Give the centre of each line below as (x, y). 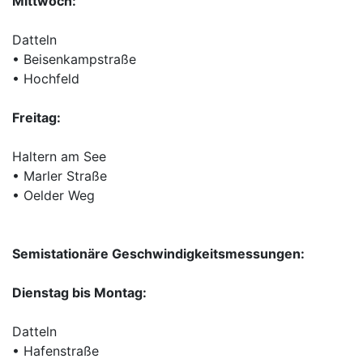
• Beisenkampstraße (74, 59)
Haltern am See (59, 156)
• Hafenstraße (56, 351)
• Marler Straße (60, 176)
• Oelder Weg (53, 195)
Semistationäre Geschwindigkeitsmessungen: (158, 254)
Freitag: (36, 117)
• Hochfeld (46, 79)
